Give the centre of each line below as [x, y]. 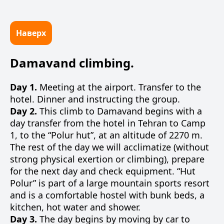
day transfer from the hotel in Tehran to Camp [108, 123]
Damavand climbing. [72, 63]
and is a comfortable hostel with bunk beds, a [107, 195]
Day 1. [23, 87]
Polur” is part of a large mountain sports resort [110, 183]
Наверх [31, 33]
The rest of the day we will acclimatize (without [109, 147]
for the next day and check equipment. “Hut [103, 171]
